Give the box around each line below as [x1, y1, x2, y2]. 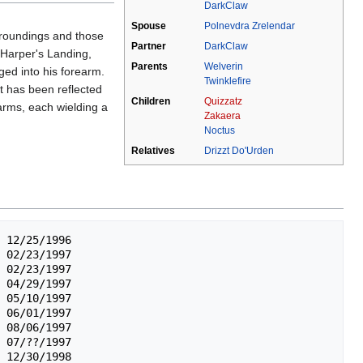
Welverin [204, 61, 243, 73]
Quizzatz [204, 96, 242, 108]
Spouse [131, 20, 166, 32]
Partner [131, 41, 166, 53]
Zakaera [204, 110, 241, 122]
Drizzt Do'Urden [204, 145, 274, 157]
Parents [131, 61, 168, 73]
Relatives [131, 145, 175, 157]
